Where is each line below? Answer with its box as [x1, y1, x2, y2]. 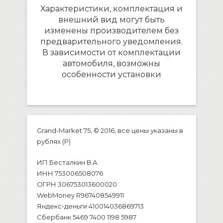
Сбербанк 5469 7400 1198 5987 [37, 213, 136, 222]
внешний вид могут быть [58, 15, 165, 25]
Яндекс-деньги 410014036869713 [37, 202, 144, 211]
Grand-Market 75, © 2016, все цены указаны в [37, 126, 183, 135]
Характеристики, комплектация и [40, 4, 183, 14]
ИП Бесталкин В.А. [37, 158, 99, 167]
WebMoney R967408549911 [37, 191, 124, 200]
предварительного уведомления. [40, 37, 183, 47]
